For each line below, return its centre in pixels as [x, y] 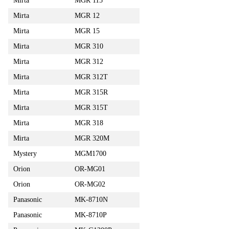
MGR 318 [89, 123]
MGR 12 [87, 15]
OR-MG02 [90, 184]
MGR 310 [89, 46]
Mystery [25, 153]
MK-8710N [91, 199]
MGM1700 [90, 153]
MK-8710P [91, 215]
